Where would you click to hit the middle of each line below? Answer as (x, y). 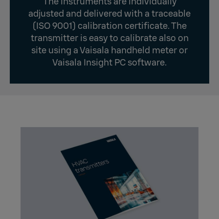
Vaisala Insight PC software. (109, 63)
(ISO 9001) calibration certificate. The (109, 26)
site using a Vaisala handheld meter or (109, 51)
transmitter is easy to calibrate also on (109, 38)
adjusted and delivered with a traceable (109, 14)
